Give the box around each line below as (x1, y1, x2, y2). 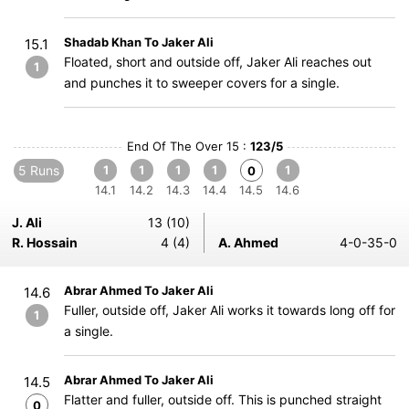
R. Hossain (12, 235, 78, 250)
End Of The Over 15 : (126, 139, 250, 153)
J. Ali (12, 215, 42, 230)
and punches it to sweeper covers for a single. (64, 75, 340, 90)
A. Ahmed (218, 235, 278, 250)
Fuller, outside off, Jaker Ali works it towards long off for (64, 302, 395, 318)
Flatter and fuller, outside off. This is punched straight (64, 392, 382, 407)
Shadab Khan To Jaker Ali (64, 35, 214, 49)
